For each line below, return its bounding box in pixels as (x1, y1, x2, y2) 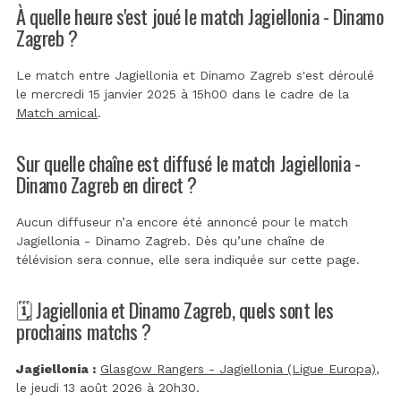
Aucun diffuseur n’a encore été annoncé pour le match (16, 214, 348, 229)
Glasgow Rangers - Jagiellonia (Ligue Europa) (100, 361, 376, 376)
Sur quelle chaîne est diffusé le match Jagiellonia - (16, 147, 361, 177)
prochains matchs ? (16, 315, 151, 346)
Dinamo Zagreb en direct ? (16, 168, 197, 199)
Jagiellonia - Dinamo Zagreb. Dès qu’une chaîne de (16, 233, 325, 248)
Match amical (16, 105, 98, 120)
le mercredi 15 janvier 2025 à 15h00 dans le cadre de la (16, 86, 349, 101)
